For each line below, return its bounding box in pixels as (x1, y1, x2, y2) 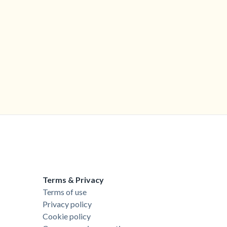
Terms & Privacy (43, 175, 104, 185)
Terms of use (43, 187, 87, 197)
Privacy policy (43, 199, 92, 209)
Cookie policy (43, 211, 91, 221)
